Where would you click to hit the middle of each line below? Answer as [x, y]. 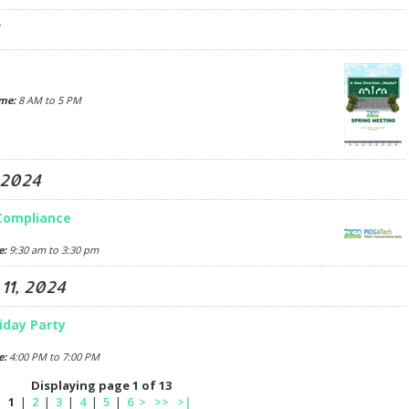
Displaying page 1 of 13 [101, 385]
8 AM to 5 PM [48, 100]
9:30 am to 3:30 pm [52, 250]
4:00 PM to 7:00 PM [52, 357]
